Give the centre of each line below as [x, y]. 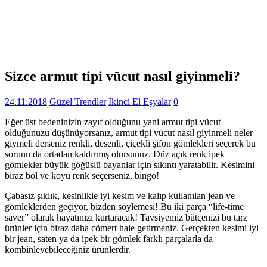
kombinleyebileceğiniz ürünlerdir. [68, 249]
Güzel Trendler [78, 101]
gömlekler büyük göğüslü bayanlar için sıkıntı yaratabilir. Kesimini [130, 164]
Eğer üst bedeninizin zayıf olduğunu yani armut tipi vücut [113, 122]
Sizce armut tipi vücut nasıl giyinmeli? [122, 76]
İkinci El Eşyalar [140, 101]
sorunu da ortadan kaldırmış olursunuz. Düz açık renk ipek [115, 154]
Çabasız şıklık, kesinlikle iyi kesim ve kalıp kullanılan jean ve [120, 195]
